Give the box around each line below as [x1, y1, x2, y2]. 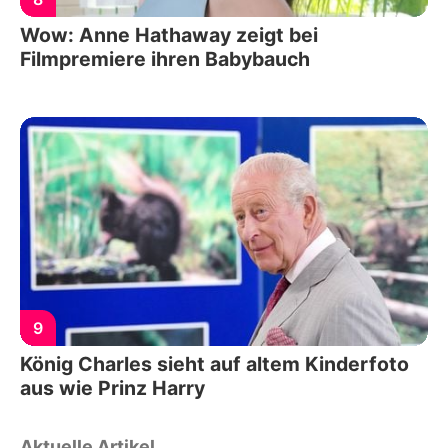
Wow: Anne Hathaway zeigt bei [20, 22, 318, 47]
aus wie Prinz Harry [20, 376, 205, 401]
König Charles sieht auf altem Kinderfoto [20, 352, 409, 377]
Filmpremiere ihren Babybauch [20, 46, 310, 71]
